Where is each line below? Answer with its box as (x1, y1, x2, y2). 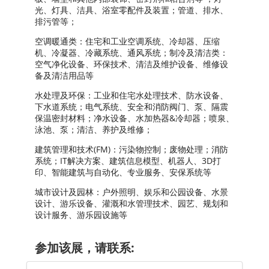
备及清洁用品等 (35, 69, 96, 81)
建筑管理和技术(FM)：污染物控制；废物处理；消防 (35, 143, 228, 155)
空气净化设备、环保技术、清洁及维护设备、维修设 (35, 58, 228, 70)
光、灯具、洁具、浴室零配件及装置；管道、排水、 (35, 4, 228, 16)
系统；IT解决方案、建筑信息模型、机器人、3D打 (35, 154, 221, 166)
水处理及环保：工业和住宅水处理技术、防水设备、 (35, 89, 228, 101)
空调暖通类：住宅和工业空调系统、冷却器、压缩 (35, 35, 220, 47)
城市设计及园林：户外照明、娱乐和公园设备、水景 (35, 186, 228, 198)
